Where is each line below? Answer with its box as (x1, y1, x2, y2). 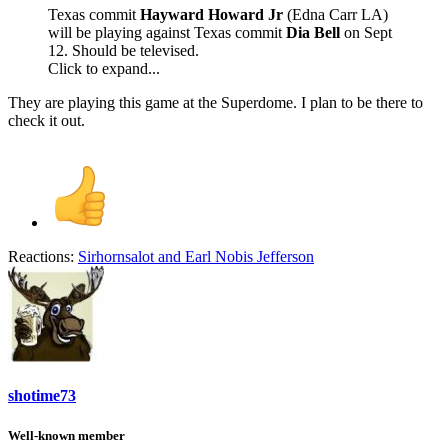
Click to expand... (48, 60, 160, 78)
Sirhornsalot (78, 248, 154, 266)
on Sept (344, 24, 392, 42)
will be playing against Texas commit (48, 24, 286, 42)
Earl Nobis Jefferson (185, 248, 314, 266)
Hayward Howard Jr (136, 6, 287, 24)
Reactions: (8, 248, 74, 266)
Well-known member (8, 427, 125, 443)
